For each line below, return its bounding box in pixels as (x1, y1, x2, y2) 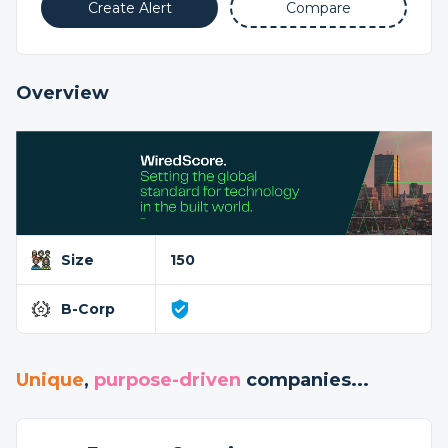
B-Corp (61, 300, 115, 318)
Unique (16, 369, 84, 391)
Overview (16, 82, 109, 104)
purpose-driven (94, 369, 241, 391)
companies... (241, 369, 369, 391)
